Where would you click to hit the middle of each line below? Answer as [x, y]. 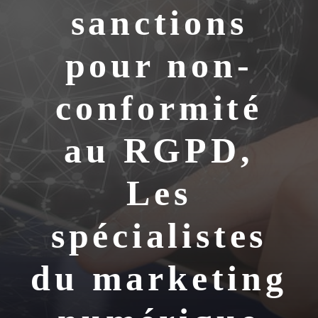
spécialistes [159, 236]
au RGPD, [159, 150]
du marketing [159, 278]
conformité [159, 108]
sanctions [159, 23]
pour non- [159, 65]
